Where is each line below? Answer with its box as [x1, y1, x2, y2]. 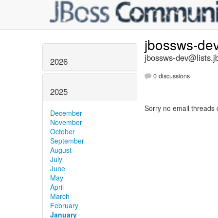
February [50, 200, 78, 210]
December [50, 108, 82, 118]
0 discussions [151, 72, 190, 81]
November [50, 117, 82, 127]
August [50, 145, 72, 155]
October [50, 126, 75, 136]
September [50, 135, 84, 145]
